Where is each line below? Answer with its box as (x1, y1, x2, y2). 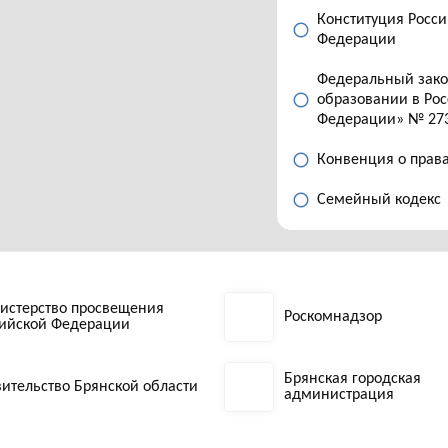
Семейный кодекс (317, 192, 441, 208)
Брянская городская (284, 371, 421, 387)
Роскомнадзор (284, 309, 382, 325)
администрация (284, 387, 394, 403)
